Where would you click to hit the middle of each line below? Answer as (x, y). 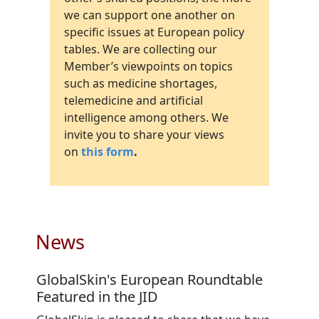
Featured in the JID (97, 297)
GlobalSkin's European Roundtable (150, 280)
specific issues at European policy (154, 32)
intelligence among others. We (146, 118)
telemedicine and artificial (134, 101)
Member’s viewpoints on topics (148, 67)
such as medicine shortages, (141, 84)
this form (108, 152)
